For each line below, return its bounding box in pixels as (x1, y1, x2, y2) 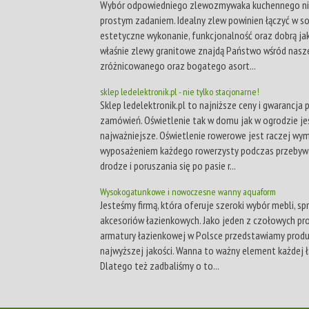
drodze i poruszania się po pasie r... (100, 158, 236, 172)
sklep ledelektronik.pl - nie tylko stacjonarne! (100, 85, 259, 98)
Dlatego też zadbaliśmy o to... (100, 258, 219, 272)
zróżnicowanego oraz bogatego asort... (100, 58, 256, 72)
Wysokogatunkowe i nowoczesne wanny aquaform (100, 185, 276, 198)
